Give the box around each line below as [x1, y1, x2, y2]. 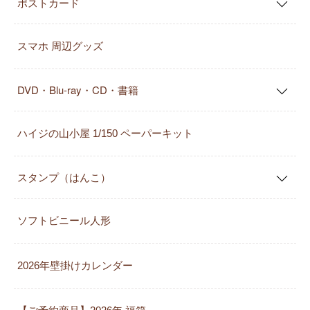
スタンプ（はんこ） [17, 170, 111, 185]
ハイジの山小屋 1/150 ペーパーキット [17, 127, 193, 140]
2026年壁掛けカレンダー [17, 259, 133, 272]
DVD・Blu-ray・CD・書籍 [17, 82, 138, 98]
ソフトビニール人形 [17, 215, 111, 227]
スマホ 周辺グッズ [17, 40, 103, 53]
